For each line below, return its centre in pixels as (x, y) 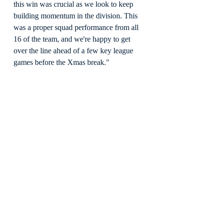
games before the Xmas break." (62, 62)
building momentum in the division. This (77, 16)
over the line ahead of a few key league (74, 51)
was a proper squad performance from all (77, 28)
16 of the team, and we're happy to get (73, 39)
